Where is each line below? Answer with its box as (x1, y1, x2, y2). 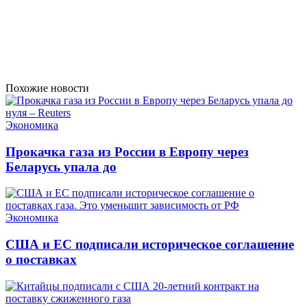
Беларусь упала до (5, 159, 116, 174)
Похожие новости (5, 82, 89, 94)
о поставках (5, 251, 77, 267)
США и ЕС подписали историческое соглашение (5, 236, 294, 251)
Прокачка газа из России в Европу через (5, 144, 249, 159)
